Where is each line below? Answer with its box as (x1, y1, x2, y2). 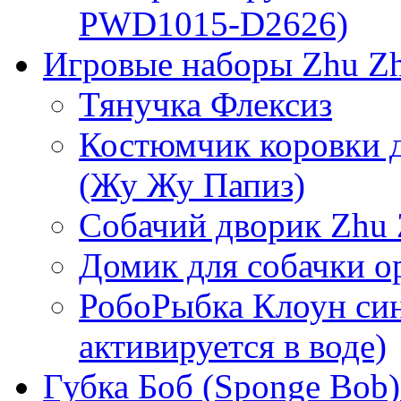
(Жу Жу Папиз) (79, 166, 305, 204)
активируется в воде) (79, 327, 387, 365)
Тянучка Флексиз (79, 85, 332, 124)
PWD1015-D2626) (79, 4, 348, 43)
